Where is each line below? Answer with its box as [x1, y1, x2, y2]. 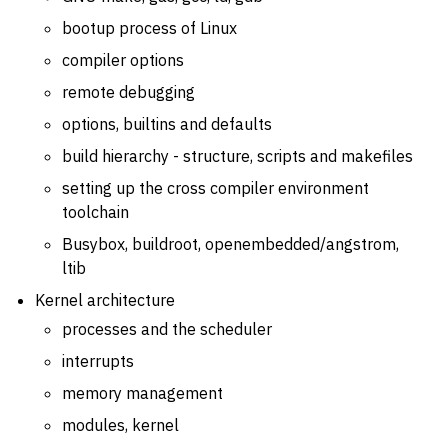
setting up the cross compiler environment [62, 178, 369, 199]
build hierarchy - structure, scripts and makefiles [62, 146, 413, 167]
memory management [62, 383, 223, 404]
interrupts [62, 351, 134, 372]
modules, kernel [62, 415, 179, 436]
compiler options [62, 50, 184, 71]
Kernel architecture [35, 290, 175, 311]
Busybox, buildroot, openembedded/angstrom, [62, 234, 399, 255]
